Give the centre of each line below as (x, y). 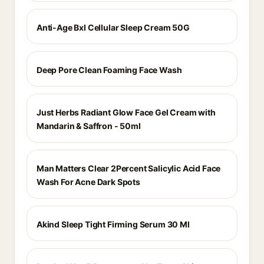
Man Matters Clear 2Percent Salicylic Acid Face (129, 168)
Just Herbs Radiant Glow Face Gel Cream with (126, 112)
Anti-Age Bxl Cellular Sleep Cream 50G (113, 27)
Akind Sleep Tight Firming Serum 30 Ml (113, 224)
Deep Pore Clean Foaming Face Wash (109, 70)
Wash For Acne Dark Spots (88, 182)
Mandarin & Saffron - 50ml (89, 126)
